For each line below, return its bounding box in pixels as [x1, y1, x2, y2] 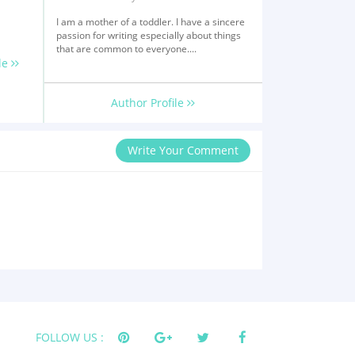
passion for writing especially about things [55, 29, 241, 42]
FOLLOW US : [36, 330, 104, 345]
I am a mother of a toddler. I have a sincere [55, 15, 245, 29]
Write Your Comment [128, 143, 239, 158]
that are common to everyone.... [55, 42, 197, 55]
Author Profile [111, 95, 188, 110]
